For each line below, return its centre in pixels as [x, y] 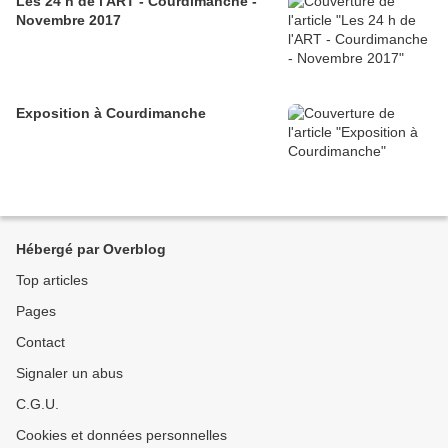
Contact [40, 342]
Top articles [52, 280]
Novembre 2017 [68, 20]
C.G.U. [37, 404]
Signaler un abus [69, 373]
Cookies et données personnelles [121, 435]
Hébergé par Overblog [91, 249]
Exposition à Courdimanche [111, 113]
